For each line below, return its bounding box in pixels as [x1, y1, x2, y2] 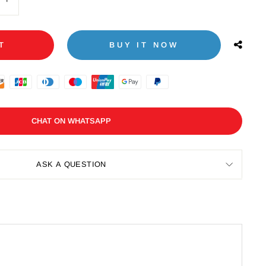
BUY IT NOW [109, 40, 179, 49]
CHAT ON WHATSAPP [31, 116, 111, 125]
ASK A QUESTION [36, 160, 106, 169]
